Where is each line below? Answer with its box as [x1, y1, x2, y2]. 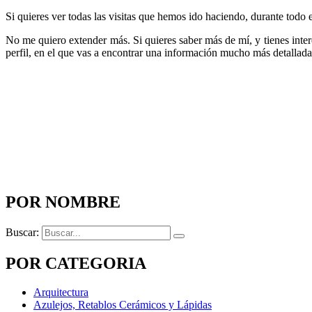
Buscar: [6, 226, 39, 238]
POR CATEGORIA [6, 253, 146, 272]
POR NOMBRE [6, 192, 120, 211]
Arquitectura [33, 286, 88, 299]
